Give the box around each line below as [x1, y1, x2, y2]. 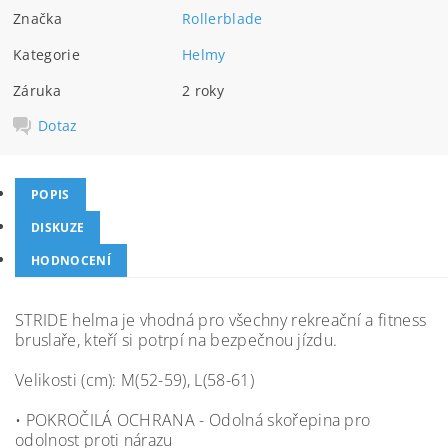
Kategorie [13, 44, 80, 64]
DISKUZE [31, 219, 85, 236]
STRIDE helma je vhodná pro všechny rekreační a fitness [15, 309, 427, 331]
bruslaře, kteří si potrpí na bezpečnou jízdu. [15, 329, 338, 351]
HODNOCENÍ [31, 252, 111, 269]
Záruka [13, 80, 62, 100]
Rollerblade [182, 8, 263, 28]
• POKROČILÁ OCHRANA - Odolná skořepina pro [15, 409, 371, 431]
